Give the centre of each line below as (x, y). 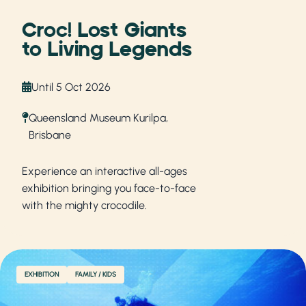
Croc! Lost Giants (104, 30)
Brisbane (50, 135)
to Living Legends (107, 50)
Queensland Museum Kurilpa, (98, 117)
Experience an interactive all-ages (105, 171)
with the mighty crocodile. (84, 205)
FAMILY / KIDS (96, 274)
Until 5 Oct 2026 (71, 87)
